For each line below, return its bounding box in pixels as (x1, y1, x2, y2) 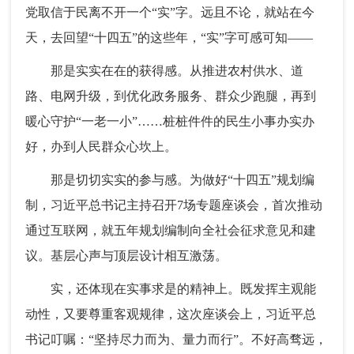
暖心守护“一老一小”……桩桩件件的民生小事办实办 (25, 115, 315, 129)
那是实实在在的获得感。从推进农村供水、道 (25, 64, 304, 78)
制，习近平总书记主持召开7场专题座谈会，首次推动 (25, 198, 323, 213)
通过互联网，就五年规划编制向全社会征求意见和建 (25, 224, 317, 238)
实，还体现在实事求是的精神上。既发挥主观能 (25, 282, 317, 296)
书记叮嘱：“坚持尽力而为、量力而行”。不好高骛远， (25, 333, 328, 347)
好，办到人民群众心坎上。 (25, 140, 178, 154)
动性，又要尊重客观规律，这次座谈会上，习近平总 (25, 307, 317, 322)
